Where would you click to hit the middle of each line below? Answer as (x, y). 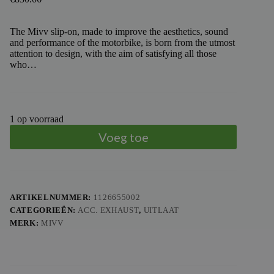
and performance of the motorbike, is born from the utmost (122, 43)
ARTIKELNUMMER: (52, 198)
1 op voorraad (37, 119)
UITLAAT (161, 210)
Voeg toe (123, 137)
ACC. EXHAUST (109, 210)
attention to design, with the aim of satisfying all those (113, 54)
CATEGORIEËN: (44, 210)
